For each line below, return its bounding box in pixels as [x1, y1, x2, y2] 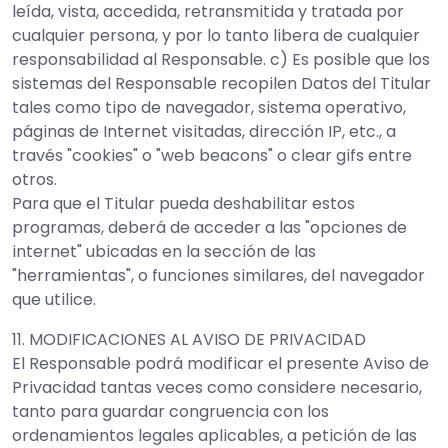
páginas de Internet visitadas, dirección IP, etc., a [12, 120, 396, 143]
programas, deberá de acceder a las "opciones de [12, 216, 407, 239]
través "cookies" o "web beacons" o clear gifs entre [12, 144, 412, 167]
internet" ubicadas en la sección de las [12, 240, 316, 263]
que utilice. [12, 288, 96, 311]
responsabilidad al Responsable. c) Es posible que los [12, 48, 430, 71]
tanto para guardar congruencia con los [12, 400, 329, 423]
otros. [12, 168, 57, 191]
